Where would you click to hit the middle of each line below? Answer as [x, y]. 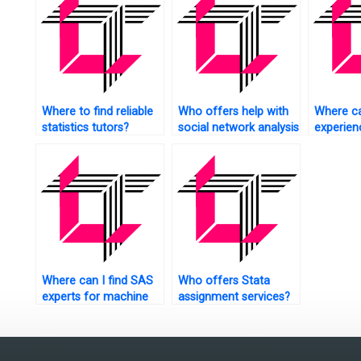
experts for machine [95, 297]
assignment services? [234, 297]
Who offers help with [233, 112]
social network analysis [238, 128]
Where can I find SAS [97, 281]
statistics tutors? [85, 128]
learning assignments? [100, 313]
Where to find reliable [97, 112]
